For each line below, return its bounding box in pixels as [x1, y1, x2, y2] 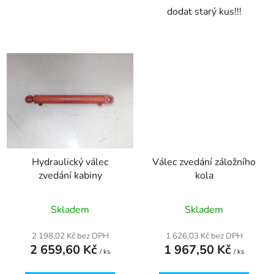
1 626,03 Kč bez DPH [165, 230, 243, 242]
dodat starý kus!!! [166, 5, 242, 19]
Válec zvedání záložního [152, 155, 256, 169]
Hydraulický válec [32, 155, 108, 169]
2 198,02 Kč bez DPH [31, 230, 109, 242]
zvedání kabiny [38, 168, 102, 182]
